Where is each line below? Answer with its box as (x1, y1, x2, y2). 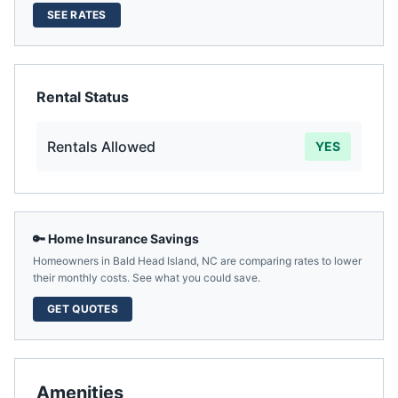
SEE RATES (47, 8, 107, 21)
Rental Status (36, 88, 129, 106)
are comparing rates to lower (218, 254, 362, 267)
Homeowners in (33, 254, 113, 267)
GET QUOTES (47, 302, 118, 315)
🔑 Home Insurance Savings (33, 231, 199, 246)
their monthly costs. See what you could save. (33, 271, 260, 284)
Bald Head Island (113, 254, 196, 267)
